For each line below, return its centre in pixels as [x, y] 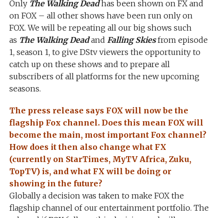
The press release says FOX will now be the [99, 110]
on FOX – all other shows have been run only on [101, 16]
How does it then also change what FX [88, 147]
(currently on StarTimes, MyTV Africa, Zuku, [100, 159]
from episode [182, 40]
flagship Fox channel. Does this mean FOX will [106, 123]
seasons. [25, 89]
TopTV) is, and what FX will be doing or [90, 171]
